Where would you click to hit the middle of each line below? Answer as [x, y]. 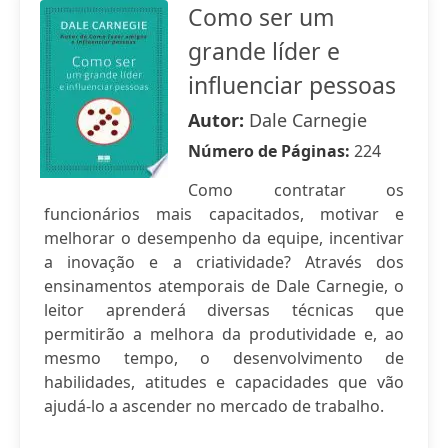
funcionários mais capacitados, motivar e [224, 214]
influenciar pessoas [292, 85]
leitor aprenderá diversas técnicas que [224, 310]
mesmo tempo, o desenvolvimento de [224, 358]
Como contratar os [296, 190]
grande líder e [264, 51]
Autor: [218, 120]
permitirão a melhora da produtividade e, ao [224, 334]
